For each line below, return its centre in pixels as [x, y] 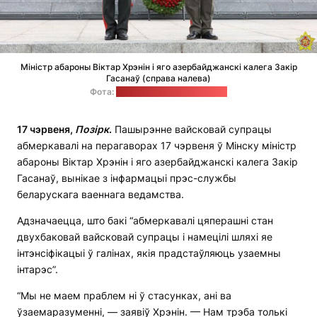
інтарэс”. [38, 270]
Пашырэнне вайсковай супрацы [192, 129]
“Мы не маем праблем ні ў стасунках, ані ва [124, 296]
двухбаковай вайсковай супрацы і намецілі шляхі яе [145, 237]
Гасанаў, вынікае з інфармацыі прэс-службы [127, 178]
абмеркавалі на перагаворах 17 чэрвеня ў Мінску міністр [157, 146]
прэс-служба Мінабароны [172, 92]
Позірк [92, 129]
